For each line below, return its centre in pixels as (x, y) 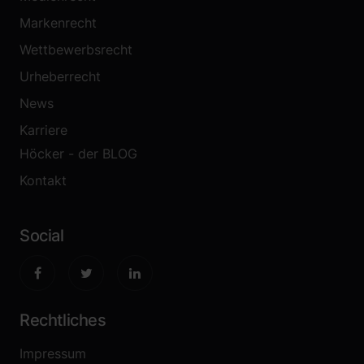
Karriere (43, 130)
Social (42, 236)
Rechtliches (63, 320)
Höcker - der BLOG (78, 154)
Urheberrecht (60, 76)
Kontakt (43, 180)
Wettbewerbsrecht (76, 50)
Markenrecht (58, 23)
